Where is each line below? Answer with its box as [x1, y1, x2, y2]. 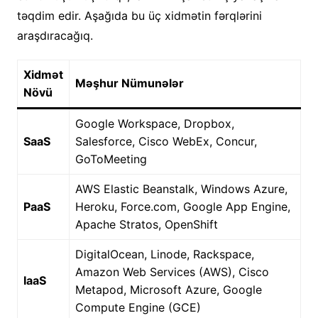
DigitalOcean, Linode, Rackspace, [75, 247, 254, 262]
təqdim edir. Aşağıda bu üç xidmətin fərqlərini [16, 9, 262, 23]
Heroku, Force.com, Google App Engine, [75, 199, 290, 214]
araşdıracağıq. [16, 28, 93, 43]
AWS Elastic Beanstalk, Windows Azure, [75, 182, 287, 197]
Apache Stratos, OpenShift [75, 217, 218, 232]
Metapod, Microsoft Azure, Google [75, 283, 262, 297]
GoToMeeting [75, 152, 147, 167]
